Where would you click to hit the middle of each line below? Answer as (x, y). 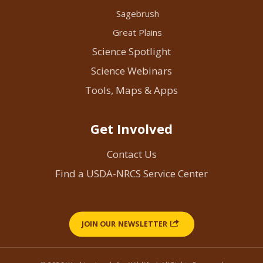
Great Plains (137, 33)
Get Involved (131, 129)
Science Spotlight (131, 52)
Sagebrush (137, 14)
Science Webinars (131, 71)
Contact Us (131, 154)
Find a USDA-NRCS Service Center (131, 174)
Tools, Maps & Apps (131, 90)
